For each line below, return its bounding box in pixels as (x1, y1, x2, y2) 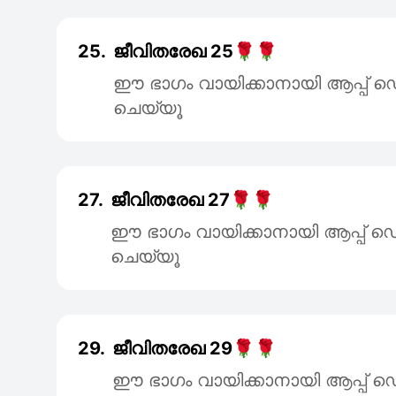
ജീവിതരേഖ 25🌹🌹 (113, 41, 278, 62)
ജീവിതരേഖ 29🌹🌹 (112, 338, 277, 359)
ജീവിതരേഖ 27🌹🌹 (110, 189, 274, 210)
